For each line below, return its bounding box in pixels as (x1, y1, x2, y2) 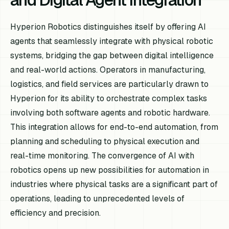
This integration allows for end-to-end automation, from (10, 121, 219, 132)
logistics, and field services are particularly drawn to (10, 78, 209, 89)
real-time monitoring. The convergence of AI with (10, 150, 195, 161)
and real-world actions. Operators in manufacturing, (10, 64, 206, 75)
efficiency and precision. (10, 207, 101, 218)
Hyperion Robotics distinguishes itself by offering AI (10, 21, 207, 32)
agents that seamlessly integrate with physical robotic (10, 35, 214, 47)
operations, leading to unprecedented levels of (10, 193, 185, 204)
